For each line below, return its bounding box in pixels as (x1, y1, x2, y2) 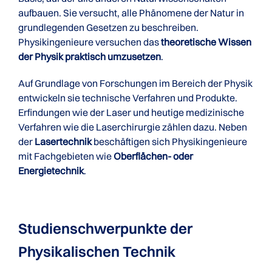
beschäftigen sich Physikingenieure (92, 135, 247, 148)
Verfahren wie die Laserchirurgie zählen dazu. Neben (18, 121, 247, 133)
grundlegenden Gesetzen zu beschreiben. (18, 21, 199, 33)
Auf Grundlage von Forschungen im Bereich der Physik (18, 77, 253, 89)
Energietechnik (18, 165, 84, 177)
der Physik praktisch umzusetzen (18, 50, 161, 63)
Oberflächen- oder (114, 150, 193, 162)
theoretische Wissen (161, 36, 251, 48)
